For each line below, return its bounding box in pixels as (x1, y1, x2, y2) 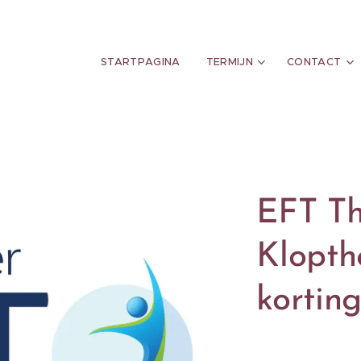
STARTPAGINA (101, 55, 180, 68)
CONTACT (286, 55, 342, 68)
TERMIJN (205, 55, 253, 68)
